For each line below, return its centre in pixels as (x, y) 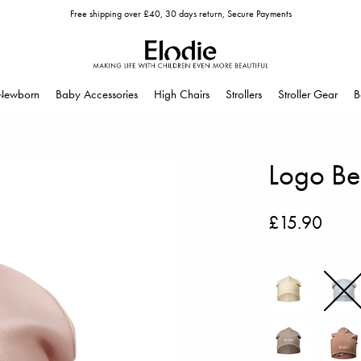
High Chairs (182, 94)
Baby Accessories (97, 94)
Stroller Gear (308, 94)
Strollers (244, 94)
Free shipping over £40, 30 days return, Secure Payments (180, 14)
